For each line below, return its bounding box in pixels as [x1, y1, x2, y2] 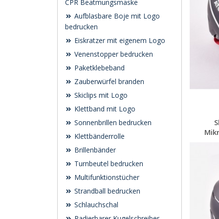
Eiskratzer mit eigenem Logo [72, 36, 165, 45]
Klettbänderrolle [72, 131, 125, 141]
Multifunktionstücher [72, 173, 139, 182]
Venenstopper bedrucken [72, 49, 153, 59]
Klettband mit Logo [72, 104, 135, 113]
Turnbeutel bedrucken [72, 159, 143, 168]
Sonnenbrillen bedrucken [72, 118, 152, 127]
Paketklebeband [72, 63, 125, 72]
